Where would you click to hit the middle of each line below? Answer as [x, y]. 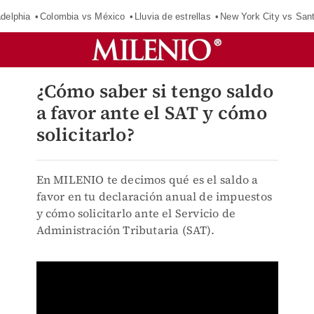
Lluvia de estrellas [172, 16]
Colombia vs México [82, 16]
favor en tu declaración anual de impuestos [154, 196]
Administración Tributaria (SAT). [125, 230]
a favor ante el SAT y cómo [151, 113]
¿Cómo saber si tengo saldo [155, 91]
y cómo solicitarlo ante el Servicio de [136, 213]
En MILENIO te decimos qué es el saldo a [147, 179]
